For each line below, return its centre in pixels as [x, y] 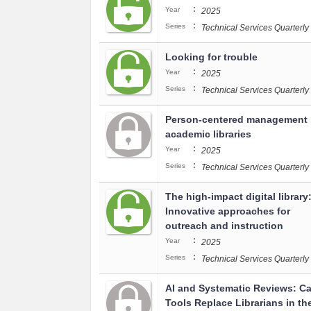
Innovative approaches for [228, 211]
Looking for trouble [211, 57]
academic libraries [208, 134]
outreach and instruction [224, 226]
